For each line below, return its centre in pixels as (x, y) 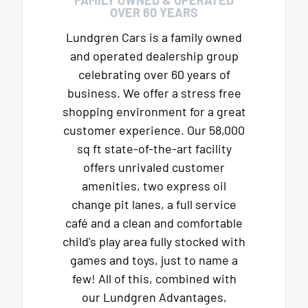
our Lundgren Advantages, (154, 297)
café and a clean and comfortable (154, 222)
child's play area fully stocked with (154, 241)
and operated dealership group (154, 55)
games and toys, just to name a (154, 260)
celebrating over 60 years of (154, 74)
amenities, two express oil (154, 185)
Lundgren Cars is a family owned (154, 37)
